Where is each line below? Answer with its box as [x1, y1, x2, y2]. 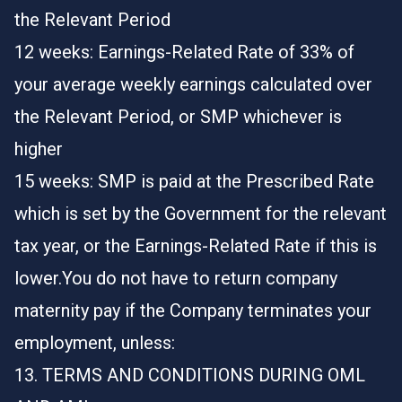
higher [14, 138, 63, 160]
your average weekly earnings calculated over [14, 74, 372, 95]
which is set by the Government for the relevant [14, 203, 387, 224]
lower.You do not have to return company [14, 267, 337, 289]
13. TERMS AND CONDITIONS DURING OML [14, 364, 365, 386]
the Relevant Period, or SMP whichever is [14, 106, 342, 127]
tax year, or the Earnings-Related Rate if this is [14, 235, 377, 257]
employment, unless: [14, 332, 175, 354]
